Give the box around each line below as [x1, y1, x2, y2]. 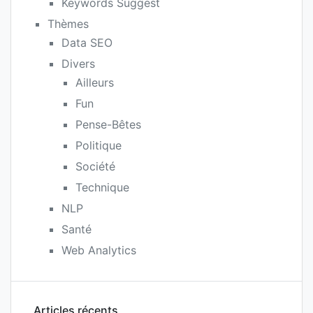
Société [75, 159, 115, 173]
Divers [61, 56, 95, 71]
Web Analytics [61, 242, 136, 257]
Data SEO [61, 35, 112, 50]
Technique [75, 180, 129, 194]
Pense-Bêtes [75, 117, 141, 131]
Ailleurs [75, 75, 114, 89]
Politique [75, 138, 122, 152]
